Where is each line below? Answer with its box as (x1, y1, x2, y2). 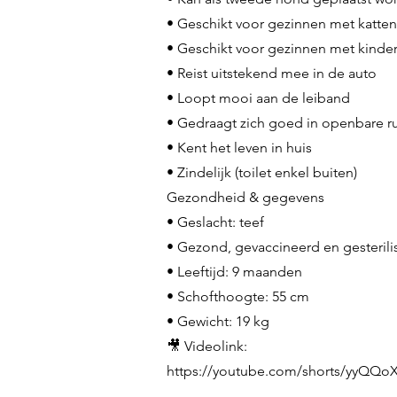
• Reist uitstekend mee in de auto (167, 65, 377, 82)
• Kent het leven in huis (167, 139, 312, 156)
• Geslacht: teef (167, 214, 264, 230)
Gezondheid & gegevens (167, 189, 324, 206)
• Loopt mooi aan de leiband (167, 90, 350, 106)
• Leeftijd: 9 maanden (167, 263, 302, 280)
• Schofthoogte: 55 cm (167, 288, 309, 305)
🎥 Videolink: (167, 338, 247, 354)
